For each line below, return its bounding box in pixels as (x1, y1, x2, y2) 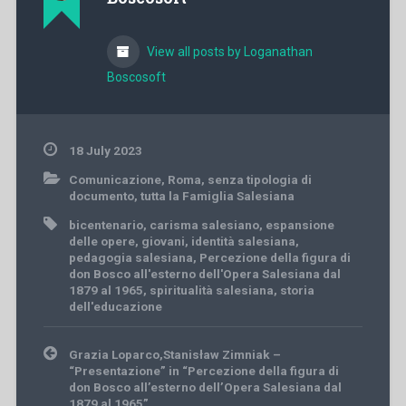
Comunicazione (68, 171, 161, 187)
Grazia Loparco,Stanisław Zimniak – (68, 346, 281, 362)
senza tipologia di (207, 171, 312, 187)
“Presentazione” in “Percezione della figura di (68, 362, 339, 378)
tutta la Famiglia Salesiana (140, 188, 295, 203)
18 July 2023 (68, 142, 142, 158)
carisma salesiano (149, 217, 259, 232)
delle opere (68, 233, 135, 248)
